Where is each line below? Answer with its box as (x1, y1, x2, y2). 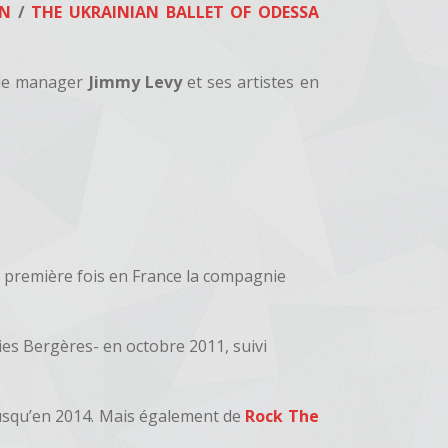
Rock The (245, 405, 319, 427)
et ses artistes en (181, 71, 319, 93)
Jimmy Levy (88, 71, 182, 93)
